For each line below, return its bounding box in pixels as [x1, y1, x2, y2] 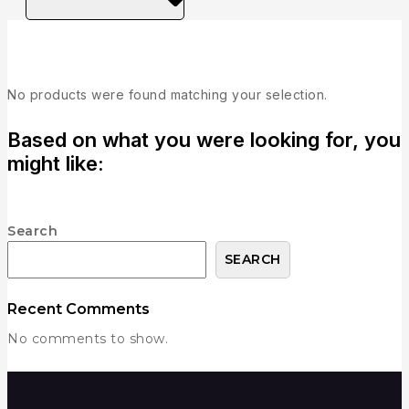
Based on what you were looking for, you [7, 128, 401, 152]
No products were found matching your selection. [7, 87, 328, 102]
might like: [7, 152, 104, 175]
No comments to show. [7, 330, 168, 347]
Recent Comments [7, 299, 150, 318]
